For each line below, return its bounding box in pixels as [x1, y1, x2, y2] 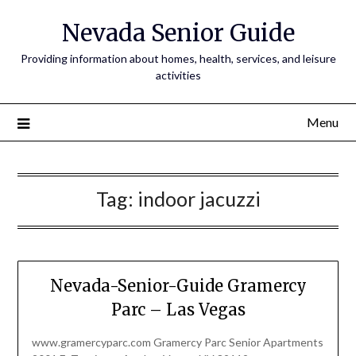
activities [155, 68, 201, 82]
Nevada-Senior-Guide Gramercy [49, 276, 307, 296]
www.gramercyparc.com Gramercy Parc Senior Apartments [31, 335, 323, 350]
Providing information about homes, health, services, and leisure [20, 52, 336, 65]
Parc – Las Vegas [110, 300, 246, 320]
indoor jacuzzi [137, 187, 261, 211]
